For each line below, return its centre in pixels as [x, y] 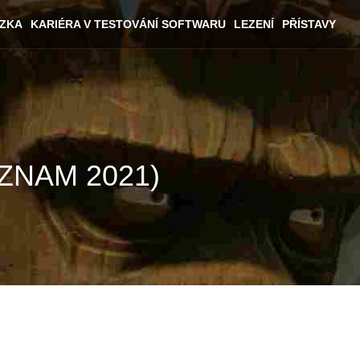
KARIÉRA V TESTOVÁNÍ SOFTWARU [128, 24]
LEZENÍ [254, 24]
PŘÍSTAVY [309, 24]
